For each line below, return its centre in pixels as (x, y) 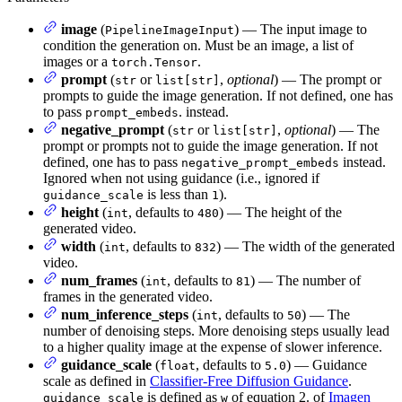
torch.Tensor (154, 63)
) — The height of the (280, 213)
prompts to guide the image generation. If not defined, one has (218, 96)
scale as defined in (96, 381)
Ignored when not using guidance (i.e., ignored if (181, 179)
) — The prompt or (328, 80)
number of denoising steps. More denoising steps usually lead (216, 331)
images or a (77, 62)
